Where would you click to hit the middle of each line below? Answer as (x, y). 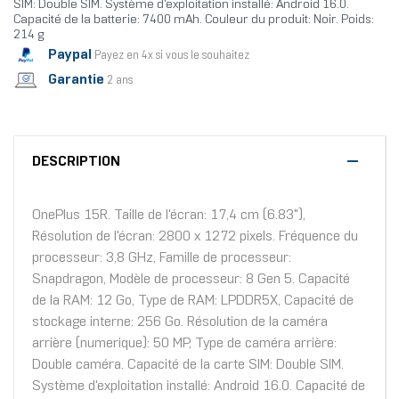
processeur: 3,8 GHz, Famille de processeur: (162, 258)
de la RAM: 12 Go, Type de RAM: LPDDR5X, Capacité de (193, 301)
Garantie (76, 79)
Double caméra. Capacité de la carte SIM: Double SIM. (188, 365)
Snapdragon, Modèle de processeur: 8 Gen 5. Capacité (191, 280)
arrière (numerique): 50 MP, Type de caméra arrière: (184, 344)
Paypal (70, 54)
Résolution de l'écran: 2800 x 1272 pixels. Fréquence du (195, 237)
